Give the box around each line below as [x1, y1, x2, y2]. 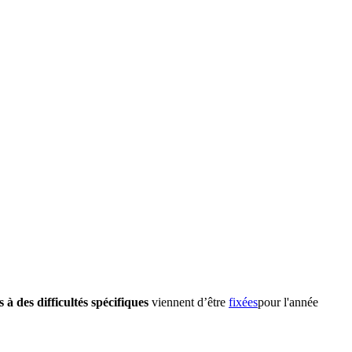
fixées [229, 295, 258, 309]
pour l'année [258, 295, 318, 309]
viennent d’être [148, 295, 229, 309]
